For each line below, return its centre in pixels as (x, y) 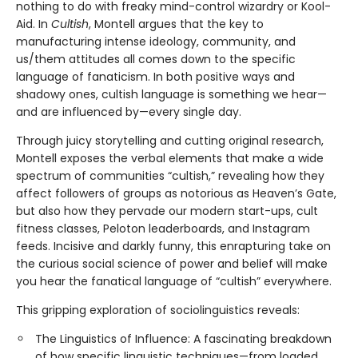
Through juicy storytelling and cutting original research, (170, 141)
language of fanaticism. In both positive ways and (155, 77)
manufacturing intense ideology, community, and (156, 42)
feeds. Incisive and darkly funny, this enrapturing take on (173, 247)
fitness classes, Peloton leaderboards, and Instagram (163, 229)
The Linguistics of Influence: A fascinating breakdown (183, 339)
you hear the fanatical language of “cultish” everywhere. (174, 282)
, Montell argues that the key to (176, 24)
